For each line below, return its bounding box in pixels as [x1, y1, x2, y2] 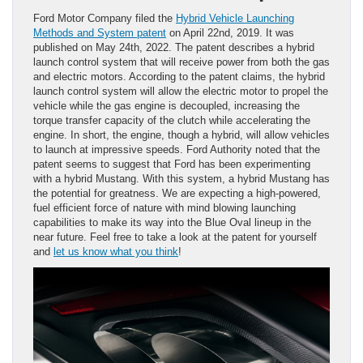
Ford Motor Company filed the [33, 11, 176, 24]
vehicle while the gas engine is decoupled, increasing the [33, 99, 300, 112]
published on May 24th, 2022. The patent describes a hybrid [33, 41, 314, 53]
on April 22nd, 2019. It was [166, 26, 294, 39]
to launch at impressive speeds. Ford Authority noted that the [33, 143, 320, 156]
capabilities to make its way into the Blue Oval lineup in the [33, 216, 311, 228]
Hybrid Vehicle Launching [176, 11, 294, 24]
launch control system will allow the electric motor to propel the [33, 84, 328, 97]
